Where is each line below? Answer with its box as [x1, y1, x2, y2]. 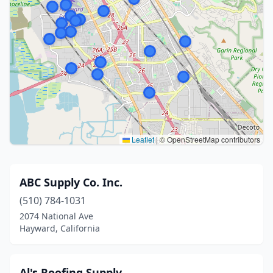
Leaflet [130, 134, 154, 144]
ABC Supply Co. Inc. [19, 175, 122, 190]
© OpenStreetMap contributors [158, 134, 260, 144]
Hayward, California [19, 222, 100, 234]
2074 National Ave [19, 210, 93, 222]
